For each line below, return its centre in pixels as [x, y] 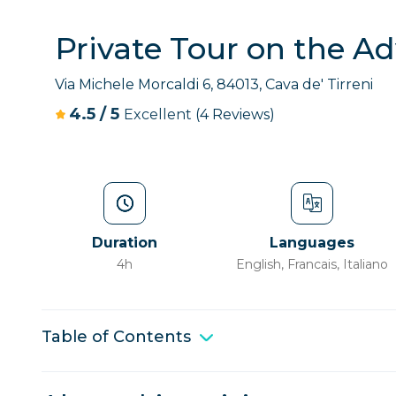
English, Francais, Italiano [312, 264]
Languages [312, 243]
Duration [125, 243]
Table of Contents [116, 337]
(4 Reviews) [235, 114]
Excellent [160, 114]
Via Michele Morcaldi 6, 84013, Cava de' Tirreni [214, 84]
